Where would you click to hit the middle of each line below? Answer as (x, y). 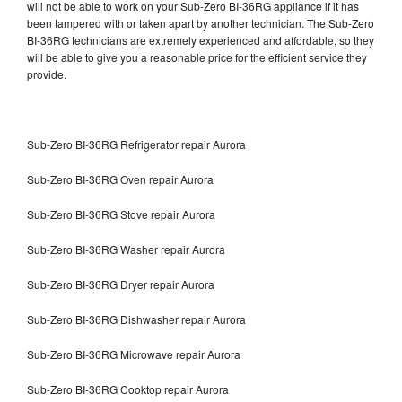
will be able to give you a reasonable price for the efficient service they (197, 57)
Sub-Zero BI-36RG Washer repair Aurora (126, 249)
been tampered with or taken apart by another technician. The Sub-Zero (201, 22)
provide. (48, 74)
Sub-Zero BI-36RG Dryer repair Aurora (121, 284)
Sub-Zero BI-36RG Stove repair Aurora (121, 214)
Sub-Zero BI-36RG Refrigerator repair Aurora (136, 144)
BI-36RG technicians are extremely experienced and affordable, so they (201, 39)
